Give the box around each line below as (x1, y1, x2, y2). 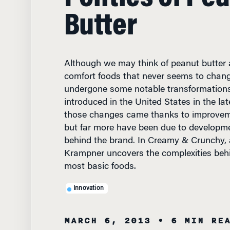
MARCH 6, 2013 (64, 205, 151, 219)
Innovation (73, 176, 104, 183)
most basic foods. (64, 154, 136, 163)
